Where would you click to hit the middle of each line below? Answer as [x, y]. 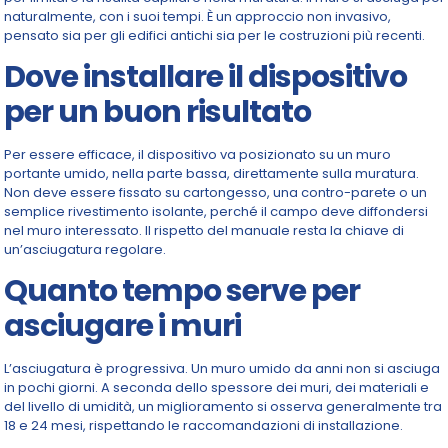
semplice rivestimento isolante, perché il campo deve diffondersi [216, 211]
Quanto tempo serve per [182, 291]
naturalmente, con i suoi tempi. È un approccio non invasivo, [198, 16]
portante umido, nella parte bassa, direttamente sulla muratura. [212, 173]
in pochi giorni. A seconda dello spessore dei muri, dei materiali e [217, 387]
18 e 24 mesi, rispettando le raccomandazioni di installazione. [204, 425]
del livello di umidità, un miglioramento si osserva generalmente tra [223, 406]
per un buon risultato [158, 112]
